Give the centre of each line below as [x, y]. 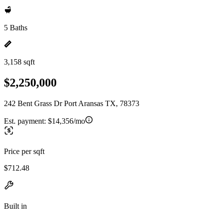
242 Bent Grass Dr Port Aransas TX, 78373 [72, 103]
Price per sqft [24, 151]
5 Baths [16, 28]
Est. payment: [26, 121]
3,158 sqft [19, 62]
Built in [15, 206]
